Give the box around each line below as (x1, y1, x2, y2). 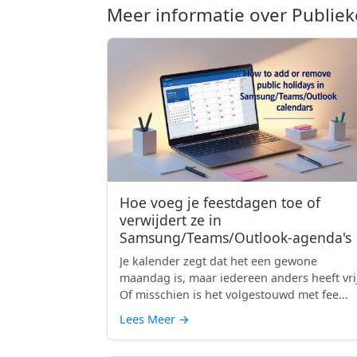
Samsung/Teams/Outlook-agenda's (120, 228, 351, 247)
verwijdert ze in (120, 210, 222, 229)
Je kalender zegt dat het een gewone (120, 253, 317, 269)
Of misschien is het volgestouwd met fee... (120, 287, 348, 302)
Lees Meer (120, 312, 178, 327)
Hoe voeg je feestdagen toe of (120, 193, 320, 212)
